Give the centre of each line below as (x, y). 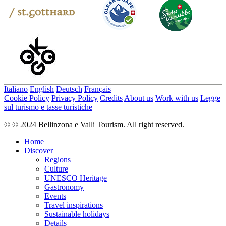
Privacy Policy (75, 98)
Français (98, 89)
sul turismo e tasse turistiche (48, 107)
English (42, 89)
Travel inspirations (74, 205)
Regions (58, 160)
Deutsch (69, 89)
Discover (39, 151)
